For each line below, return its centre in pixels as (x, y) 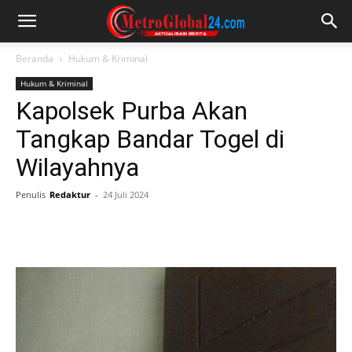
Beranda (35, 59)
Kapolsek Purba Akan (132, 111)
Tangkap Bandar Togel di (150, 139)
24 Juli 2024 (126, 194)
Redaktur (70, 194)
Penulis (31, 194)
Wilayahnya (77, 167)
